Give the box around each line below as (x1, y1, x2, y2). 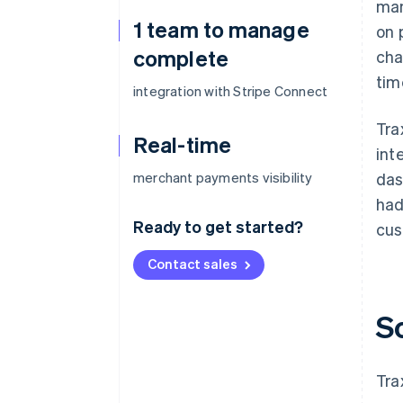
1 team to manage (133, 15, 309, 43)
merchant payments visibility (133, 168, 313, 186)
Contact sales (148, 255, 237, 273)
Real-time (133, 130, 231, 158)
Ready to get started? (133, 216, 303, 237)
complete (133, 44, 228, 72)
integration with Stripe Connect (133, 82, 328, 100)
